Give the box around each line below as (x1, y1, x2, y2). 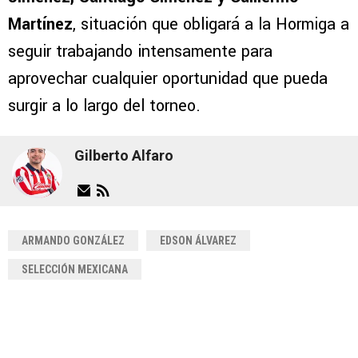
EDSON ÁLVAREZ (160, 233, 237, 247)
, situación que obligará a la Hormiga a (73, 12, 349, 36)
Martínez (8, 12, 73, 36)
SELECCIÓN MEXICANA (22, 262, 128, 276)
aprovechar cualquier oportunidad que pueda (8, 66, 328, 90)
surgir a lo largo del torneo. (8, 93, 201, 117)
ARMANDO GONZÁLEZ (22, 233, 125, 247)
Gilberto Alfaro (74, 147, 173, 165)
